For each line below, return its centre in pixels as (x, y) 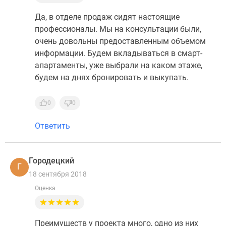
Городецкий (51, 161)
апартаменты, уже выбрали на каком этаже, (119, 65)
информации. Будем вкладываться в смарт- (119, 53)
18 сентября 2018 (58, 174)
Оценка (45, 188)
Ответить (52, 126)
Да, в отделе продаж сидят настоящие (107, 17)
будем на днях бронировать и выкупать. (112, 77)
